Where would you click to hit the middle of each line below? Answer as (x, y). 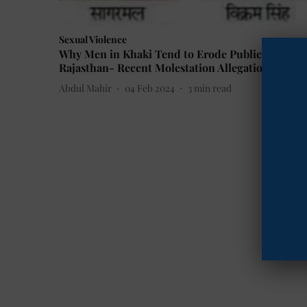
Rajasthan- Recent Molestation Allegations (167, 67)
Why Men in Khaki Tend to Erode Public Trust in (182, 53)
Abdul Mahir (85, 88)
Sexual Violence (93, 39)
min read (213, 88)
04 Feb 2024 (150, 88)
